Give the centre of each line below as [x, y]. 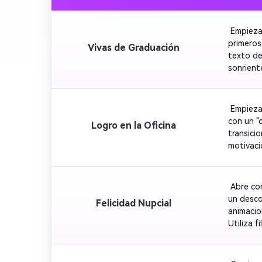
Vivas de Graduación [133, 47]
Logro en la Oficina [133, 125]
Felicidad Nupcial [133, 203]
